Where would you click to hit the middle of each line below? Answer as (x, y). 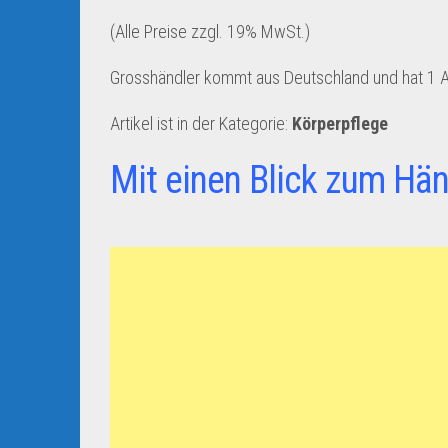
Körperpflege (340, 123)
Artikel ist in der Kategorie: (201, 123)
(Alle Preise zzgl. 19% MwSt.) (210, 31)
